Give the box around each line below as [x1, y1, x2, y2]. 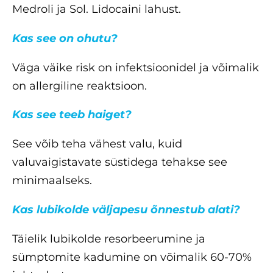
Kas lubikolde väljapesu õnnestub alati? [12, 203, 240, 217]
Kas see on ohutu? [12, 31, 118, 45]
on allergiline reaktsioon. [12, 79, 147, 93]
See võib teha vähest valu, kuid [12, 137, 182, 151]
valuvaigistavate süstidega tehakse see [12, 155, 227, 169]
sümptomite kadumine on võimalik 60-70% [12, 250, 252, 264]
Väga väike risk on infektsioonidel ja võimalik [12, 60, 259, 74]
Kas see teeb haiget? [12, 108, 132, 122]
